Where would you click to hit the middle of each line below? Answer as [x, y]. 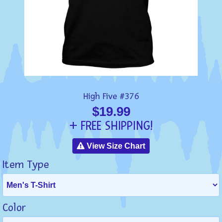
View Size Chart [115, 146]
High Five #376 [111, 97]
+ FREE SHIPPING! [111, 126]
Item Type [26, 165]
